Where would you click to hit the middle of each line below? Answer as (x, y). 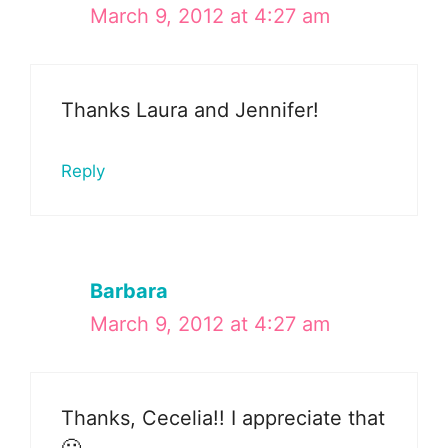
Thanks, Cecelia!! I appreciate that (223, 418)
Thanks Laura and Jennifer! (190, 110)
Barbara (129, 291)
